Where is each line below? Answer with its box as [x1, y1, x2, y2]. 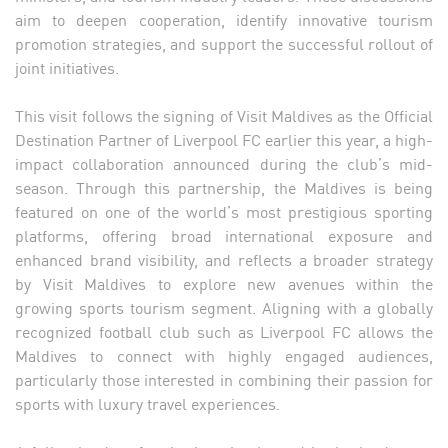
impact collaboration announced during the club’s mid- [15, 150, 433, 175]
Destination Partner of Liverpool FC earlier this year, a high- [15, 126, 433, 151]
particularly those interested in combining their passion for [15, 366, 433, 391]
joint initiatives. [15, 54, 123, 79]
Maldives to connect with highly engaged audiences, [15, 342, 433, 367]
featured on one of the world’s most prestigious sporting [15, 198, 433, 223]
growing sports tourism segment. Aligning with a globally [15, 294, 433, 319]
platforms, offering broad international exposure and [15, 222, 433, 247]
